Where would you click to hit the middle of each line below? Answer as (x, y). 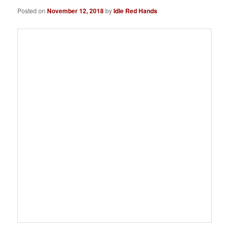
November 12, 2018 (76, 10)
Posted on (32, 10)
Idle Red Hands (136, 10)
